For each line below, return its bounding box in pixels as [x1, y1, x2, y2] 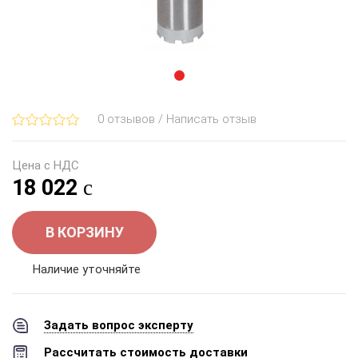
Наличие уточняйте [33, 262, 141, 276]
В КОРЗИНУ [45, 224, 124, 241]
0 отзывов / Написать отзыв [97, 112, 257, 126]
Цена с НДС [12, 158, 79, 173]
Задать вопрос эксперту [44, 318, 193, 332]
